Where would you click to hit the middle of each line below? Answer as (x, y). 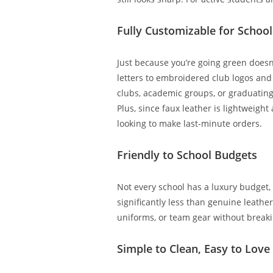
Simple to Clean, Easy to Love (193, 249)
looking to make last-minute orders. (190, 123)
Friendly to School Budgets (187, 155)
